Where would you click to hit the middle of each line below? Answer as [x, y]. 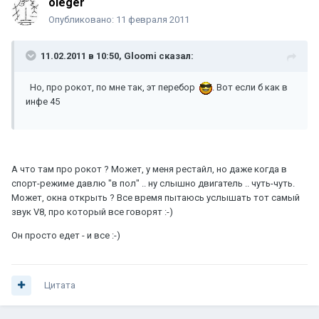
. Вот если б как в [250, 88]
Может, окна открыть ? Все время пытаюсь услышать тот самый [156, 198]
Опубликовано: [82, 20]
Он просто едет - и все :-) [66, 236]
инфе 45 [43, 102]
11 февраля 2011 [153, 20]
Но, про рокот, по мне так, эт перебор [113, 88]
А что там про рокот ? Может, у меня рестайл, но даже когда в [149, 169]
